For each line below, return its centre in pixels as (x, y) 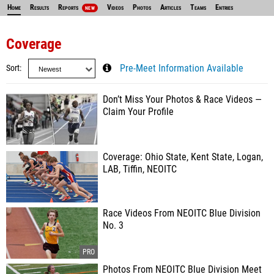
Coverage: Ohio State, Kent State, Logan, (183, 157)
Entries (224, 7)
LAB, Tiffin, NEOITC (140, 169)
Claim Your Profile (138, 112)
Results (39, 7)
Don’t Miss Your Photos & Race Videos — (182, 100)
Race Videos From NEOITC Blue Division (182, 213)
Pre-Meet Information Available (182, 68)
